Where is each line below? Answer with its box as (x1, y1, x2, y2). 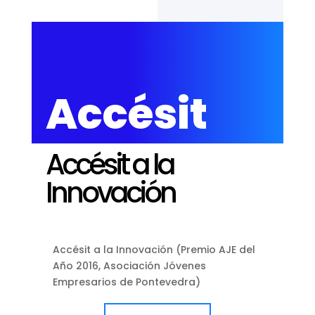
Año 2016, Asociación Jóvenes (52, 258, 206, 273)
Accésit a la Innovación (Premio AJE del (52, 242, 255, 257)
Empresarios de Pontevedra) (52, 274, 200, 289)
